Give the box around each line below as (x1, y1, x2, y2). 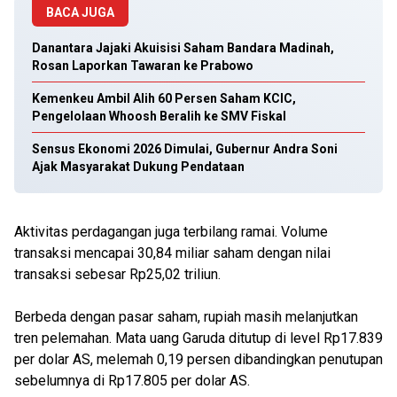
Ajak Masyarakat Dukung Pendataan (32, 160, 245, 174)
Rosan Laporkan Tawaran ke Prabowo (32, 58, 253, 73)
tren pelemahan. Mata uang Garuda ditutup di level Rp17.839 (14, 330, 383, 346)
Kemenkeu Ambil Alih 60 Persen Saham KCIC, (32, 91, 296, 105)
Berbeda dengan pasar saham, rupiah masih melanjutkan (14, 308, 358, 325)
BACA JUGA (46, 5, 114, 19)
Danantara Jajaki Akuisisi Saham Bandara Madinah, (32, 41, 334, 55)
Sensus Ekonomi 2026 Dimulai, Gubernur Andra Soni (32, 142, 338, 156)
